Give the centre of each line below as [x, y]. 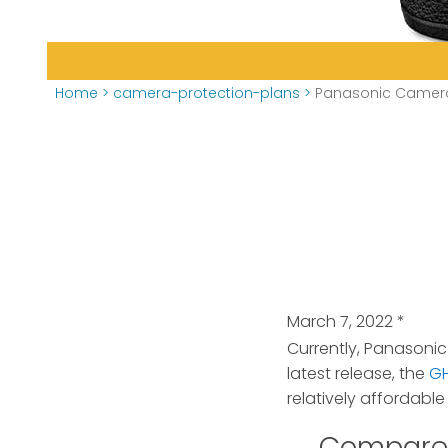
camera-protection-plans [206, 93]
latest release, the [358, 373]
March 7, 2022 [340, 321]
